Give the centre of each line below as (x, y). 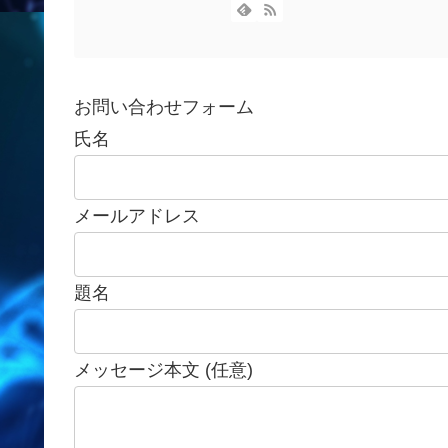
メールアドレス (137, 215)
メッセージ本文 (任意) (163, 369)
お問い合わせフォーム (164, 106)
